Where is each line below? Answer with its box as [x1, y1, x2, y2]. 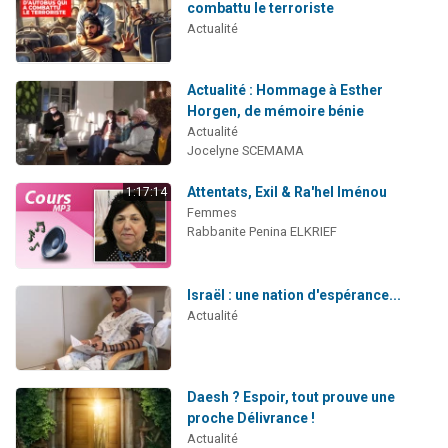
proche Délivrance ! [186, 410, 315, 427]
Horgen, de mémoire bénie [186, 102, 364, 119]
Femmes [186, 205, 237, 221]
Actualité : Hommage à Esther [186, 81, 383, 98]
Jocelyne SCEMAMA [186, 142, 304, 158]
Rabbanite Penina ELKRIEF [186, 224, 337, 240]
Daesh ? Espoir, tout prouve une [186, 389, 395, 406]
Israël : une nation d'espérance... [186, 286, 401, 303]
